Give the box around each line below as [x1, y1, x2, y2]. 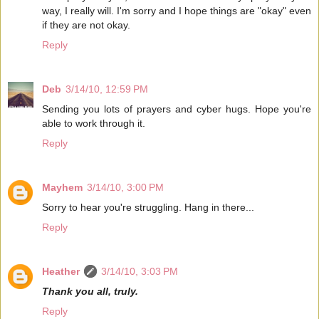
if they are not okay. [42, 19, 130, 31]
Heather [42, 265, 80, 277]
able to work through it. [42, 117, 145, 129]
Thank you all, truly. [42, 285, 138, 297]
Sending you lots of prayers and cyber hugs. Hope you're [42, 103, 311, 115]
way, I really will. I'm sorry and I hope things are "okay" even [42, 4, 311, 16]
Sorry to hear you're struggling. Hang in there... [42, 201, 254, 213]
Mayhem [42, 181, 83, 193]
